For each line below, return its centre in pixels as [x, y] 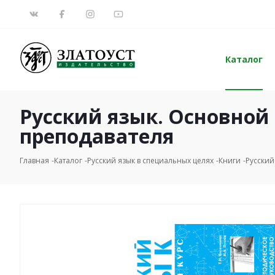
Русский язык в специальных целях [150, 161]
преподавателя [97, 136]
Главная [34, 161]
